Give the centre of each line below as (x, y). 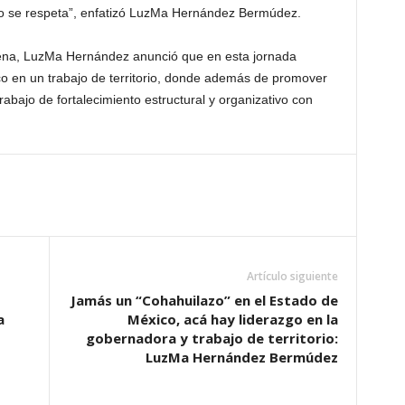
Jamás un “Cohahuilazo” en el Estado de (204, 300)
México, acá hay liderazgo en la (232, 319)
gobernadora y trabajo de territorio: (212, 338)
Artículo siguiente (292, 276)
